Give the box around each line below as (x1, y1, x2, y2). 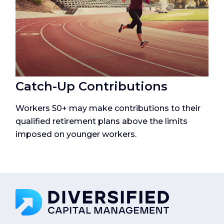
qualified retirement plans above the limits (15, 116, 188, 126)
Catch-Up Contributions (15, 78, 168, 93)
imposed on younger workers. (15, 129, 137, 139)
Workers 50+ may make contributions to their (15, 103, 201, 113)
